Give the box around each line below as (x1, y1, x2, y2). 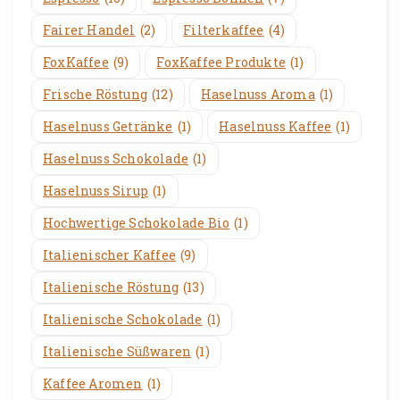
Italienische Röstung (43, 279, 179, 296)
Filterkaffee (183, 21, 264, 39)
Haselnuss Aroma (200, 86, 315, 104)
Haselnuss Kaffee (219, 118, 332, 136)
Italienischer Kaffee (43, 246, 176, 264)
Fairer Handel (43, 21, 136, 39)
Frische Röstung (43, 86, 147, 104)
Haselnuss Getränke (43, 118, 173, 136)
